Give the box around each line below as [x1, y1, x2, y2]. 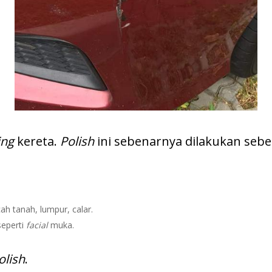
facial [26, 219, 48, 231]
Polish [60, 133, 94, 149]
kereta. [14, 133, 60, 149]
